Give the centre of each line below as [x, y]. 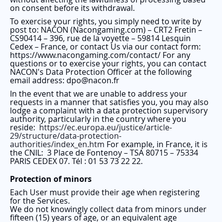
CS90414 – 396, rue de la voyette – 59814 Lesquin [100, 38]
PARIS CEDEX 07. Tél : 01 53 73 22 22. [77, 161]
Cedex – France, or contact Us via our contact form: [105, 47]
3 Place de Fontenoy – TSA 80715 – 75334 [121, 153]
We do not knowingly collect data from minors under [108, 209]
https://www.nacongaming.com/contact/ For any [100, 55]
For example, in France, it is [157, 144]
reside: [23, 128]
